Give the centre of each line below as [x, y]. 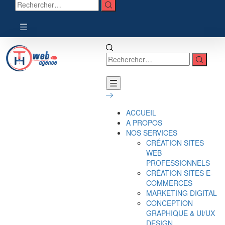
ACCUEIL [141, 112]
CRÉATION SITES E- [180, 173]
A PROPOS [144, 122]
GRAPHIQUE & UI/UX [181, 213]
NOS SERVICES [152, 132]
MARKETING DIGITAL [182, 193]
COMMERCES [170, 183]
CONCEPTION [170, 203]
